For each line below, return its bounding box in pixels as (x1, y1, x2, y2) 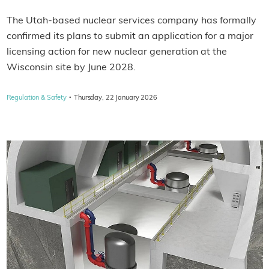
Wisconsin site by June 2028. (6, 63, 136, 73)
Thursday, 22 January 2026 (74, 95, 157, 102)
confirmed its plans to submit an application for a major (6, 32, 253, 42)
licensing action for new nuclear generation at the (6, 47, 227, 58)
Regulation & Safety (6, 95, 67, 102)
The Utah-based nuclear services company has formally (6, 16, 256, 26)
